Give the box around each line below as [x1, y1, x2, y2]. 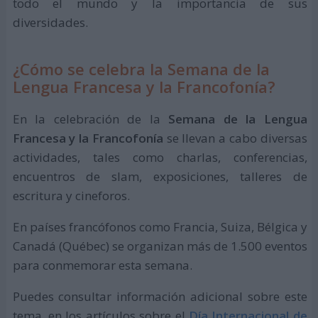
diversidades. [12, 14, 88, 31]
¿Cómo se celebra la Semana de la [12, 58, 270, 80]
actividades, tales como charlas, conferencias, [12, 148, 307, 165]
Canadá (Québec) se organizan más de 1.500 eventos [12, 237, 307, 254]
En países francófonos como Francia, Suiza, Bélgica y [12, 218, 307, 235]
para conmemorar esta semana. [12, 256, 192, 273]
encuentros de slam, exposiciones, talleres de [12, 168, 307, 185]
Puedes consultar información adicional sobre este [12, 287, 307, 305]
